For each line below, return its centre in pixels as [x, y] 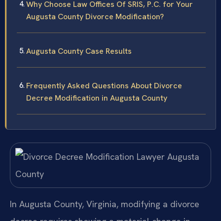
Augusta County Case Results [79, 51]
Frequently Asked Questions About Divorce [104, 86]
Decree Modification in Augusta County [97, 98]
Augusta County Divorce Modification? [95, 17]
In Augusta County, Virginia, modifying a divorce [105, 204]
